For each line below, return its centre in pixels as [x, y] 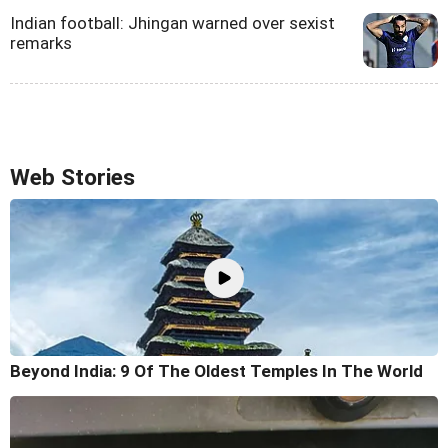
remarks [41, 42]
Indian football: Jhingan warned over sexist [172, 22]
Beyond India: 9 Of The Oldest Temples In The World [216, 371]
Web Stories [72, 177]
